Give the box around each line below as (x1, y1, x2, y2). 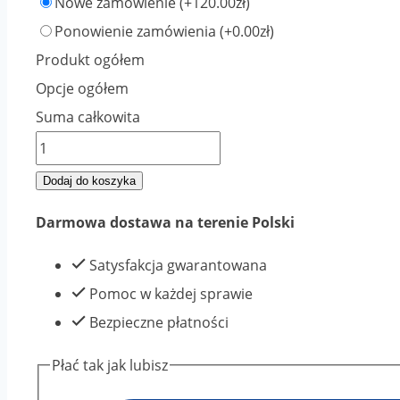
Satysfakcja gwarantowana (86, 255, 267, 276)
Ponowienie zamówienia (54, 21, 220, 42)
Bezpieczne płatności (86, 312, 229, 333)
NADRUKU (35, 306, 104, 327)
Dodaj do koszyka (43, 174, 136, 188)
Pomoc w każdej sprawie (86, 284, 253, 304)
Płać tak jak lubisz (52, 355, 168, 376)
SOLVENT (35, 163, 96, 184)
